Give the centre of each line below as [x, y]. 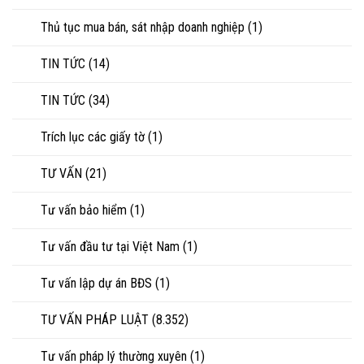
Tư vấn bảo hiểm [84, 210]
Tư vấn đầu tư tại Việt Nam [110, 246]
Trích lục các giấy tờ [93, 136]
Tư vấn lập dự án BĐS [96, 283]
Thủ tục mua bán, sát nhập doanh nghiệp [143, 27]
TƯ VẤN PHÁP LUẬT [95, 319]
